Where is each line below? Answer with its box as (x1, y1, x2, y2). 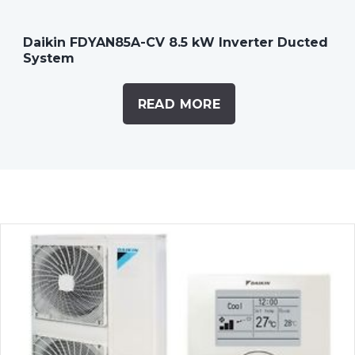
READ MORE (137, 97, 221, 113)
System (22, 51, 74, 66)
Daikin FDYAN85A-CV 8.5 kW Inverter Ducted (22, 35, 328, 50)
